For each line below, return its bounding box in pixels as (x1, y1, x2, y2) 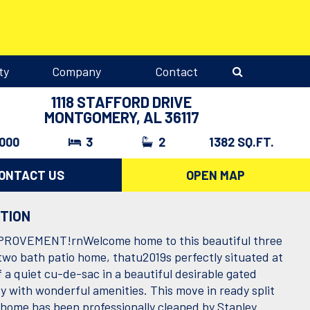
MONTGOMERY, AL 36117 (44, 108, 199, 126)
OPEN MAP (186, 167, 246, 183)
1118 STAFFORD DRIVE (51, 93, 192, 111)
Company (52, 64, 102, 79)
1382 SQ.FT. (209, 134, 275, 149)
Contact (154, 64, 198, 79)
